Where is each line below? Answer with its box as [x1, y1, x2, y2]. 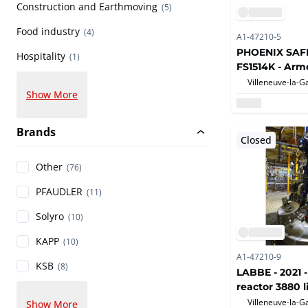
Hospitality [16, 49, 65, 63]
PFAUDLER [36, 185, 82, 199]
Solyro [36, 210, 64, 223]
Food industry [16, 25, 80, 38]
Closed [241, 133, 272, 146]
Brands [16, 124, 56, 140]
